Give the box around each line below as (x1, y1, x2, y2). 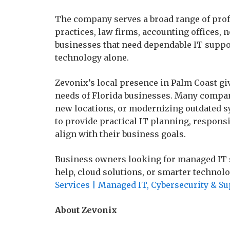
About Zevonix (55, 205, 117, 215)
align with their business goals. (55, 129, 186, 139)
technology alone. (55, 52, 129, 63)
